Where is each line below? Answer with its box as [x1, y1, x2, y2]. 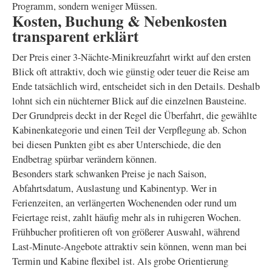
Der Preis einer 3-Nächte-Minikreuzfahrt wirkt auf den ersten [12, 50, 251, 64]
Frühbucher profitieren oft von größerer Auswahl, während [12, 225, 240, 239]
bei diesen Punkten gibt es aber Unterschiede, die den [12, 138, 221, 151]
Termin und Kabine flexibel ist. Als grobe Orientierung [12, 254, 228, 268]
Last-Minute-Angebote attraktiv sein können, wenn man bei [12, 240, 247, 253]
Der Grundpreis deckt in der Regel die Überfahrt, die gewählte [12, 109, 257, 122]
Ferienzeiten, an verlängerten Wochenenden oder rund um [12, 196, 237, 209]
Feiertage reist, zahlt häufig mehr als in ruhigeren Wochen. [12, 211, 241, 224]
